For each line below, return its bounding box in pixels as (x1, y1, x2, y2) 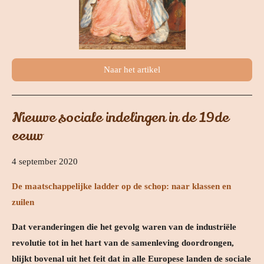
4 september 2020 (12, 157, 78, 166)
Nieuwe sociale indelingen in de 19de (12, 108, 229, 127)
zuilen (12, 197, 34, 207)
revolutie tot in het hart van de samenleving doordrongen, (12, 238, 234, 247)
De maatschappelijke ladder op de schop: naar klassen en (12, 181, 231, 191)
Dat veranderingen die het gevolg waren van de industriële (12, 222, 236, 232)
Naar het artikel (104, 65, 160, 75)
